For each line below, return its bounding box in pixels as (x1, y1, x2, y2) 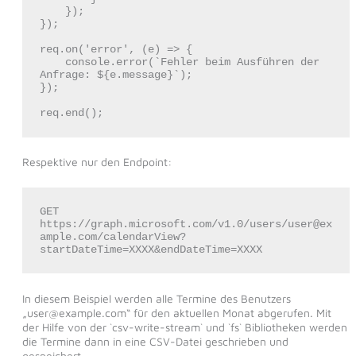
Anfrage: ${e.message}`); (39, 68, 192, 82)
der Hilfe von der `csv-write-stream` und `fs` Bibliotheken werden (21, 319, 347, 334)
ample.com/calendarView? (39, 230, 186, 244)
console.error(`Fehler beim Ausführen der (39, 56, 65, 69)
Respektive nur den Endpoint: (21, 155, 172, 169)
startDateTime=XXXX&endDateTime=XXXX (39, 243, 262, 257)
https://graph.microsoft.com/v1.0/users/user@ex (39, 218, 332, 231)
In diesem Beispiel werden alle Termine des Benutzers (21, 291, 291, 305)
